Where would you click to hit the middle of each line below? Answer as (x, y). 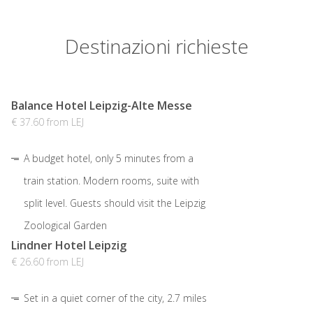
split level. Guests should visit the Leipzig (115, 203)
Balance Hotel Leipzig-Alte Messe (102, 106)
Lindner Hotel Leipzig (69, 246)
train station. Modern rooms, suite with (111, 181)
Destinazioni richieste (156, 46)
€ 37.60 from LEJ (48, 122)
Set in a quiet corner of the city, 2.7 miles (115, 298)
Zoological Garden (65, 226)
